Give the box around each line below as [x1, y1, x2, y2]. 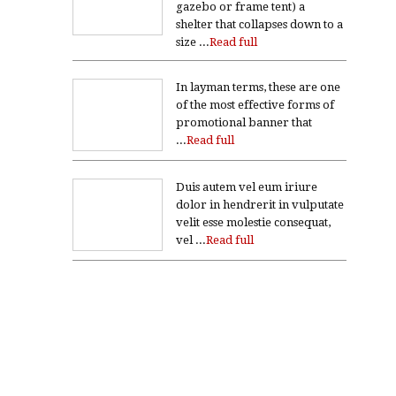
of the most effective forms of [176, 98, 334, 111]
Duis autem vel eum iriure [176, 180, 317, 194]
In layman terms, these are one [176, 80, 340, 94]
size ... [176, 35, 209, 49]
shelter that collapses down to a [176, 18, 343, 31]
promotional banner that [176, 116, 312, 129]
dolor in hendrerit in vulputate [176, 198, 344, 211]
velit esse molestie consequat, [176, 216, 331, 229]
